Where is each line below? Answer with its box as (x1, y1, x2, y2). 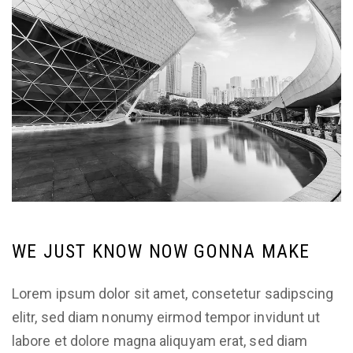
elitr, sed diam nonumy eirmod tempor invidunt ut (12, 308, 321, 325)
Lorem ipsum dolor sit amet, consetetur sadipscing (12, 284, 334, 302)
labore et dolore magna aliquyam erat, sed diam (12, 332, 308, 349)
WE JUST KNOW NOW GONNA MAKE (12, 240, 310, 262)
